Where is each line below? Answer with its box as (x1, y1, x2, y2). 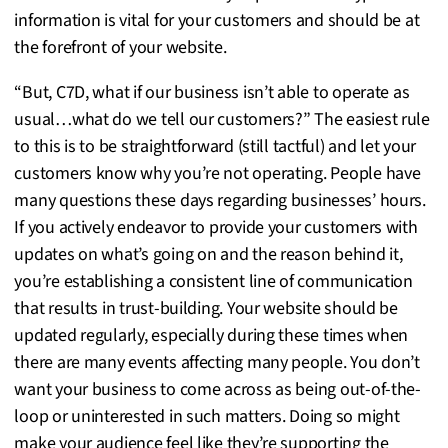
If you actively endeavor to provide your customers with (14, 214, 418, 240)
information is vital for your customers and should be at (14, 7, 420, 33)
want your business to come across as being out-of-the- (14, 376, 421, 402)
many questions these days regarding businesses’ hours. (14, 187, 426, 213)
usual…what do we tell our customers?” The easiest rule (14, 106, 430, 132)
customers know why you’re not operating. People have (14, 160, 421, 186)
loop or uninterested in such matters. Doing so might (14, 403, 400, 429)
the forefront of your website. (14, 34, 227, 60)
